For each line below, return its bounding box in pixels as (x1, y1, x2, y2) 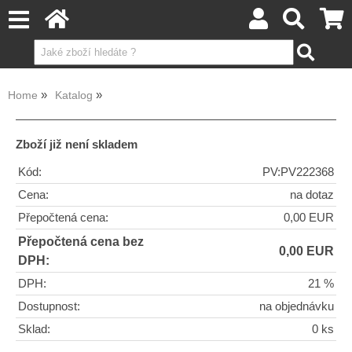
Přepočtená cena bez (18, 233, 144, 248)
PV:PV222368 (262, 165, 334, 178)
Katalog (55, 90, 93, 101)
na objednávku (259, 299, 334, 313)
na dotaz (290, 188, 334, 201)
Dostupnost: (18, 299, 80, 313)
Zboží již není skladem (16, 137, 137, 151)
